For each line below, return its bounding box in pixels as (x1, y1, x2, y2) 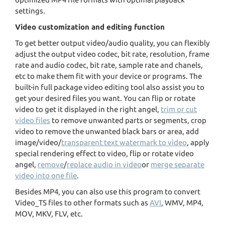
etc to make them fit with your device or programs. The (15, 72, 202, 81)
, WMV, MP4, (161, 198, 203, 207)
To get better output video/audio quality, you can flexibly (15, 39, 209, 48)
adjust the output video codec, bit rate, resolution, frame (15, 50, 209, 59)
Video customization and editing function (15, 23, 165, 32)
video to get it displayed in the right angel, (15, 105, 161, 114)
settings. (15, 7, 45, 16)
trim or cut (161, 105, 197, 114)
